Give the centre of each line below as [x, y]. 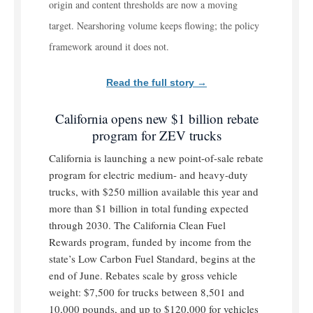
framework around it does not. [109, 47]
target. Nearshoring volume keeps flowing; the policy [154, 26]
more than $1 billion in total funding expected [149, 209]
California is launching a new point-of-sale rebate [156, 158]
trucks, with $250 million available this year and [154, 192]
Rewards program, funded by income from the [150, 242]
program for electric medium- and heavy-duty [148, 175]
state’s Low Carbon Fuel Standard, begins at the [152, 259]
